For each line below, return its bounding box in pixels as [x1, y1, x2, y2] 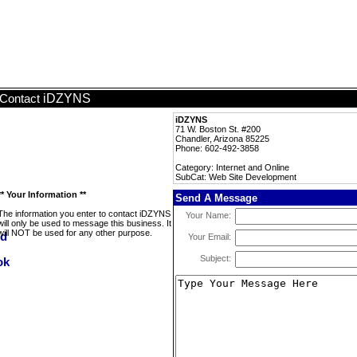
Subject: [200, 253, 231, 263]
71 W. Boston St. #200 [175, 124, 261, 134]
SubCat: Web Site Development [175, 172, 296, 182]
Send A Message [175, 192, 257, 204]
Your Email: [188, 232, 231, 241]
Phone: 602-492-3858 [175, 143, 259, 153]
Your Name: [186, 210, 231, 220]
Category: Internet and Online [175, 163, 289, 172]
